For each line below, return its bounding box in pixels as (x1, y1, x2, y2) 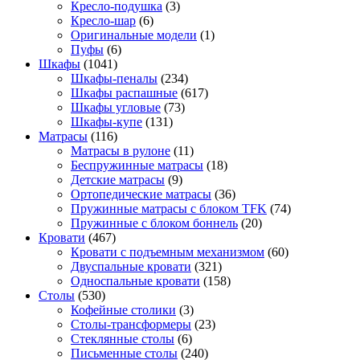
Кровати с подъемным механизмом (71, 245, 264, 260)
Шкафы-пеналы (71, 72, 157, 86)
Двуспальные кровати (71, 260, 191, 274)
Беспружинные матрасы (71, 158, 203, 173)
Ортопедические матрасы (71, 187, 211, 202)
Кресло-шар (71, 14, 136, 28)
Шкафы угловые (71, 100, 161, 115)
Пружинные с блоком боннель (71, 216, 238, 231)
